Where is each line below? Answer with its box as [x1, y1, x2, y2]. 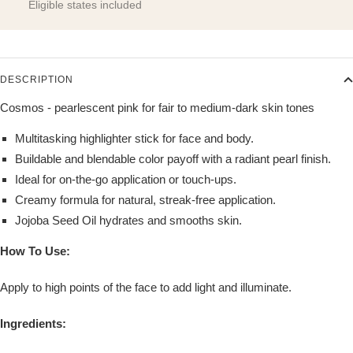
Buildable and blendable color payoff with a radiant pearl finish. [14, 151, 331, 165]
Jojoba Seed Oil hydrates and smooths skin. [14, 213, 242, 227]
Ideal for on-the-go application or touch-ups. [14, 172, 236, 186]
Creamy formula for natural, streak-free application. [14, 192, 276, 206]
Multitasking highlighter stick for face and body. [14, 131, 254, 145]
